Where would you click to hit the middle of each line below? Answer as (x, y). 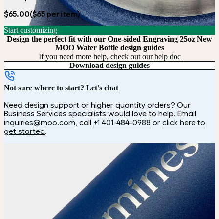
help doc (167, 57)
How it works (109, 154)
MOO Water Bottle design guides (109, 48)
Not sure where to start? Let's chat (61, 88)
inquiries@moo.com (40, 122)
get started (24, 131)
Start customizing (31, 30)
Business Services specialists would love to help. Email (100, 114)
